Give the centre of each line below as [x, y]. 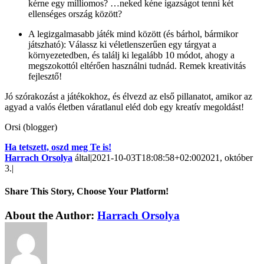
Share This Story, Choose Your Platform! [87, 191]
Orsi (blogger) [31, 127]
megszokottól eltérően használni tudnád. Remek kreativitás [137, 65]
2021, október [227, 157]
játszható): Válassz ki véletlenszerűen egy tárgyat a [122, 44]
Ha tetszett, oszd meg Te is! [58, 147]
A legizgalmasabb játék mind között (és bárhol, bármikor [133, 34]
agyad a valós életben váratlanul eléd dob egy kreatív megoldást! [124, 107]
